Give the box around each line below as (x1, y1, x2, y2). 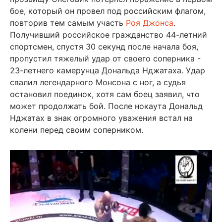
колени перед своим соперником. (10, 124, 143, 135)
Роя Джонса (126, 17, 173, 28)
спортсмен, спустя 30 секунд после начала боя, (10, 41, 198, 52)
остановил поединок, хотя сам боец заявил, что (10, 89, 200, 99)
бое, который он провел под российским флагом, (10, 5, 206, 16)
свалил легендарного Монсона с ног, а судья (10, 77, 186, 87)
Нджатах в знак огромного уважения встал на (10, 112, 193, 123)
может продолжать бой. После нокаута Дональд (10, 101, 203, 111)
